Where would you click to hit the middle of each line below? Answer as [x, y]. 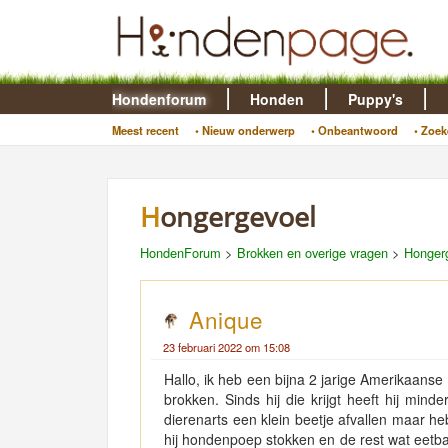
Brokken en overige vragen [312, 252]
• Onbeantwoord [354, 130]
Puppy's [375, 99]
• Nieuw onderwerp [244, 130]
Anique [226, 319]
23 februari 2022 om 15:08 [226, 347]
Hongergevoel [238, 216]
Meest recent [145, 130]
